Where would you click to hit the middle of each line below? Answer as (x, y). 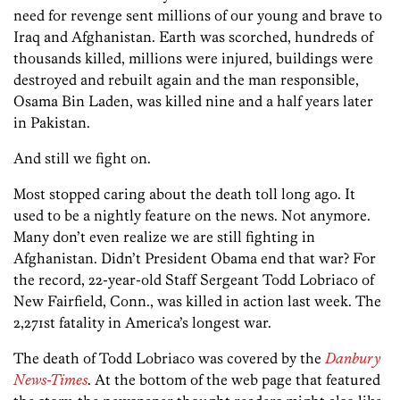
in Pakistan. (52, 123)
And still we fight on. (82, 158)
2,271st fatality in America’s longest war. (142, 323)
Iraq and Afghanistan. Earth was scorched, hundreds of (193, 37)
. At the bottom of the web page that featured (234, 380)
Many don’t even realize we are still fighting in (164, 237)
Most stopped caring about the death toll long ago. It (184, 194)
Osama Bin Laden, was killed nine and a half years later (193, 101)
